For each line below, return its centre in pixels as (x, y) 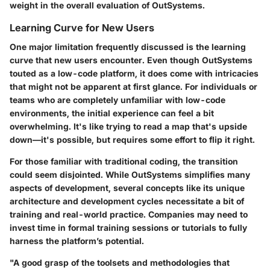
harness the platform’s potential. (77, 240)
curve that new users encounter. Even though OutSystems (131, 60)
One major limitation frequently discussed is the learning (128, 46)
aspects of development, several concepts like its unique (127, 187)
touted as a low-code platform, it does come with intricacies (134, 73)
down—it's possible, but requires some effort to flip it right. (132, 139)
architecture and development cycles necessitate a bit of (127, 201)
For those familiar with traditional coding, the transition (124, 161)
